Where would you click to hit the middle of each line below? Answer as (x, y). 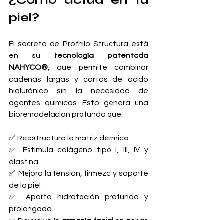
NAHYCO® (28, 68)
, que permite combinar (98, 68)
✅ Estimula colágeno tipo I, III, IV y (79, 150)
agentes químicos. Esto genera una (79, 103)
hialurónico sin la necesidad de (79, 91)
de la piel (25, 185)
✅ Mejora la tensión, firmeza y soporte (79, 174)
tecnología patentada (101, 56)
